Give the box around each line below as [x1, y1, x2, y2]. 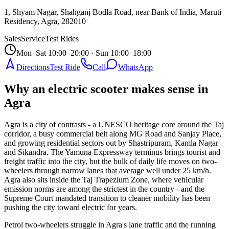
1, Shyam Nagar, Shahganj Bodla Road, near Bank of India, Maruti [4, 8, 221, 17]
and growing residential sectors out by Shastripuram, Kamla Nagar [4, 139, 218, 148]
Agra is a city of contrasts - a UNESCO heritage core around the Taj [4, 120, 224, 129]
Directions [16, 63, 50, 72]
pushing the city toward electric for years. [4, 203, 137, 212]
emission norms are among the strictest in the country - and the [4, 185, 204, 194]
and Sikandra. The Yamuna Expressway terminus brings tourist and [4, 148, 220, 157]
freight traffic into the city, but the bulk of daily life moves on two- [4, 157, 217, 166]
